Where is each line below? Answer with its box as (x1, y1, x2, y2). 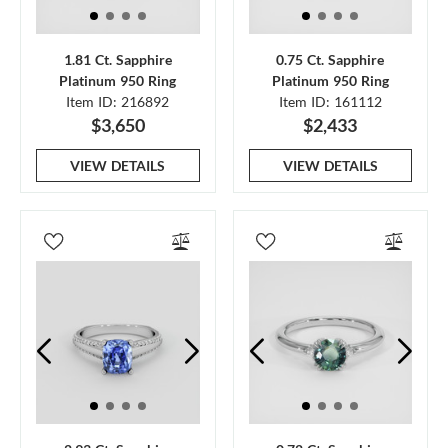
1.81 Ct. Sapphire (63, 50, 172, 68)
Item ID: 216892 (66, 92, 170, 110)
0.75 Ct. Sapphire (276, 50, 385, 68)
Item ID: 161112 (278, 92, 382, 110)
